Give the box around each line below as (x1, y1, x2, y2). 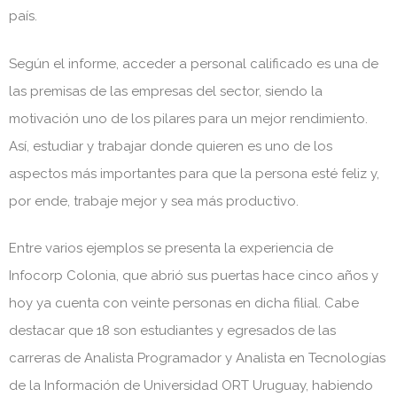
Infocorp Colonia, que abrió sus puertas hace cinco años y (9, 268, 378, 284)
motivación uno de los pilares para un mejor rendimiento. (9, 110, 368, 127)
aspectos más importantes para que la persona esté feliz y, (9, 165, 379, 182)
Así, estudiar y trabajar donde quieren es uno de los (9, 137, 332, 154)
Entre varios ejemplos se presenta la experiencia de (9, 240, 333, 257)
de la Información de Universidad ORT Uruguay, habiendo (9, 378, 373, 394)
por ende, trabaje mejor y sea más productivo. (9, 192, 299, 209)
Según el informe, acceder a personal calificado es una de (9, 55, 378, 72)
